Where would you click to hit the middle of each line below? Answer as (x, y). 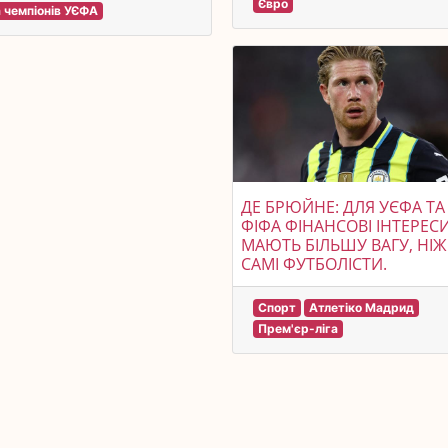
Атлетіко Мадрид (361, 307)
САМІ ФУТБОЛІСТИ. (314, 263)
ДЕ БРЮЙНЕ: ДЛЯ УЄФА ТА (343, 206)
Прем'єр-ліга (298, 328)
